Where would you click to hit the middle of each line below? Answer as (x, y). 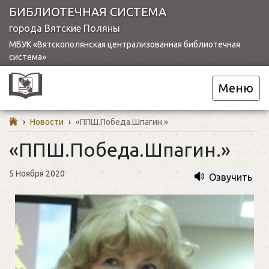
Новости (47, 122)
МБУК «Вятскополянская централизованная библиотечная (125, 44)
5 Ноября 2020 (37, 174)
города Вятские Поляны (65, 28)
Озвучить (231, 177)
